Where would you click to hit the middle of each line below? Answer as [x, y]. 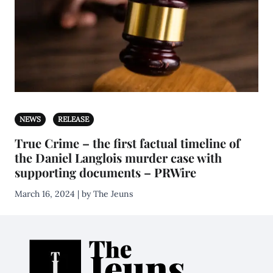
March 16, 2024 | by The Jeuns [74, 194]
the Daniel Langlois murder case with [118, 158]
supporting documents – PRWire [105, 172]
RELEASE [73, 119]
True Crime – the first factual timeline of [127, 143]
